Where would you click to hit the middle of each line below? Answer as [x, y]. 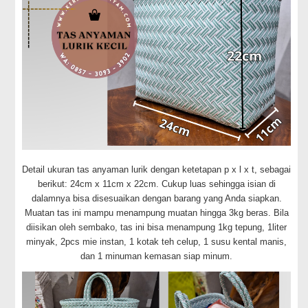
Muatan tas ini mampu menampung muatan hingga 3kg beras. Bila [156, 213]
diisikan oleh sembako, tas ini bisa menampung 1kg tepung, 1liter [157, 228]
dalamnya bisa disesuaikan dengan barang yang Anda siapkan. [156, 199]
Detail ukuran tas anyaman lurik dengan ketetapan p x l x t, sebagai [157, 170]
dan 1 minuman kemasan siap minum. [157, 256]
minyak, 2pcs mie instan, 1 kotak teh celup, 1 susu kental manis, [157, 242]
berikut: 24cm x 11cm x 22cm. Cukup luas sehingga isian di [156, 184]
